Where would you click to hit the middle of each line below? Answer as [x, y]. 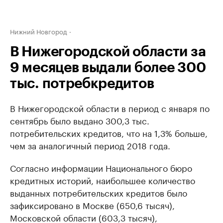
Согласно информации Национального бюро [101, 167]
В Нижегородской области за [108, 52]
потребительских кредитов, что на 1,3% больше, [109, 132]
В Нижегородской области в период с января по [110, 108]
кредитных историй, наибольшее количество [103, 180]
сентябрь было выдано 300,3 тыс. [80, 120]
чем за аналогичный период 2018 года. [90, 145]
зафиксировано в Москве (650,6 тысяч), [92, 205]
